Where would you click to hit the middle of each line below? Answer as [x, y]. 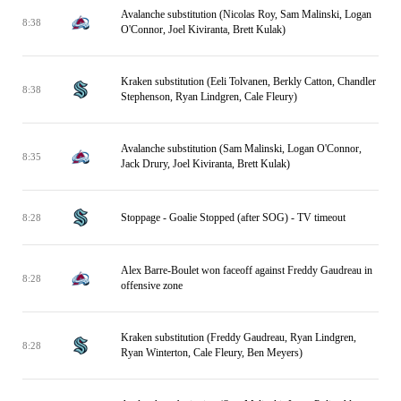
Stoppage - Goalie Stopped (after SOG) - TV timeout [233, 217]
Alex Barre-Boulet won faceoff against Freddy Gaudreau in [247, 270]
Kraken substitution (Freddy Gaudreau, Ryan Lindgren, [239, 337]
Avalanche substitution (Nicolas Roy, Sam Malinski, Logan [246, 14]
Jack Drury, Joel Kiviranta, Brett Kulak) [205, 164]
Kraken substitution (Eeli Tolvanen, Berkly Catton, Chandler [248, 81]
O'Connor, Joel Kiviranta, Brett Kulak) [203, 30]
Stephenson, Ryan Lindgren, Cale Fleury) [209, 97]
